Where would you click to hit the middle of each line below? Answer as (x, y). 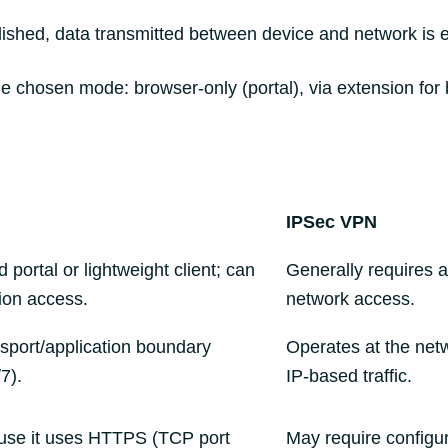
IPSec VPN (331, 222)
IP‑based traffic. (349, 376)
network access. (350, 299)
